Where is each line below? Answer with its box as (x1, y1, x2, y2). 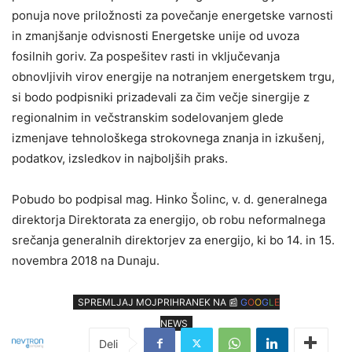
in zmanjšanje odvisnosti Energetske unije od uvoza (12, 27, 299, 43)
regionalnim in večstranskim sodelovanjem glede (12, 109, 284, 125)
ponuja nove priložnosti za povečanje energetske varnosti (12, 7, 333, 23)
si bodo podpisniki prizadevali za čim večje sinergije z (12, 89, 310, 104)
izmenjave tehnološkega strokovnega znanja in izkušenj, (12, 130, 324, 145)
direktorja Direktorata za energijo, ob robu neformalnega (12, 211, 325, 227)
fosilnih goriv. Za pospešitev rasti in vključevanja (12, 48, 280, 64)
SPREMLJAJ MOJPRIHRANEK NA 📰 (77, 295, 240, 308)
